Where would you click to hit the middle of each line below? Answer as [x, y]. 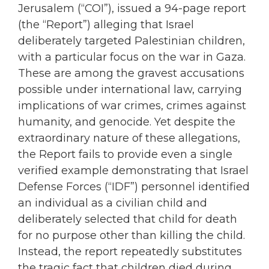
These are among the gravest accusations [131, 73]
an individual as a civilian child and [113, 203]
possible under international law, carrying [130, 89]
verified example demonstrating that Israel [133, 170]
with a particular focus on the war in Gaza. [132, 57]
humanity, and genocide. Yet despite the [127, 122]
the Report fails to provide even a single [125, 154]
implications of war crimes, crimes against [132, 105]
